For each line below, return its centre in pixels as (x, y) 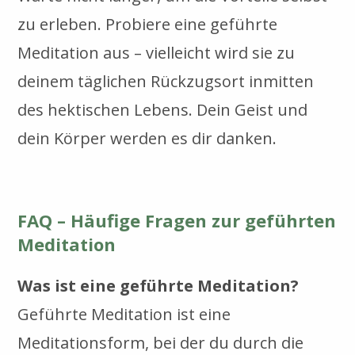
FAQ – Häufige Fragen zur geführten (177, 220)
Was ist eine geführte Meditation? (158, 285)
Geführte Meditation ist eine (124, 314)
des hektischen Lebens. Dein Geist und (163, 109)
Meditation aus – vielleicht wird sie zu (157, 52)
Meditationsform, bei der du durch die (161, 342)
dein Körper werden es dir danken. (147, 138)
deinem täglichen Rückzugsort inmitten (166, 81)
